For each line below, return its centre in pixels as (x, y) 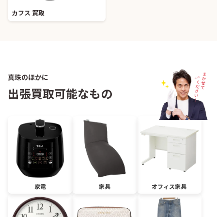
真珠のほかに (28, 77)
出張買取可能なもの (60, 93)
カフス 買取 (28, 13)
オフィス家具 (169, 186)
